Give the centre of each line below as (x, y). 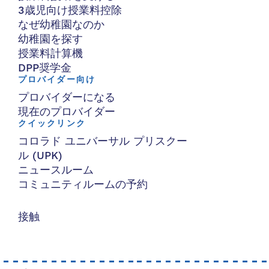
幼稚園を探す (50, 39)
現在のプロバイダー (67, 112)
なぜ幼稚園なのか (61, 25)
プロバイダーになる (67, 98)
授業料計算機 (50, 54)
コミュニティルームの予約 (83, 185)
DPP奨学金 (45, 68)
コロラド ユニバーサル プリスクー (103, 141)
